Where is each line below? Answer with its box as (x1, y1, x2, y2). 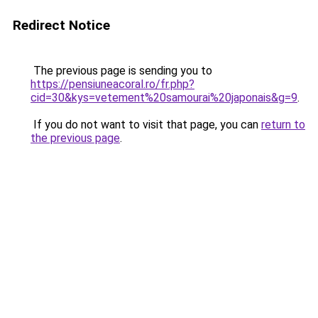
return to (261, 118, 305, 131)
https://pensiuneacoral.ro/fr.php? (31, 77, 194, 91)
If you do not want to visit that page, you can (31, 118, 261, 131)
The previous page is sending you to (31, 64, 212, 77)
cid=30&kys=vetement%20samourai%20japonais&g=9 (31, 91, 297, 104)
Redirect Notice (13, 17, 110, 33)
